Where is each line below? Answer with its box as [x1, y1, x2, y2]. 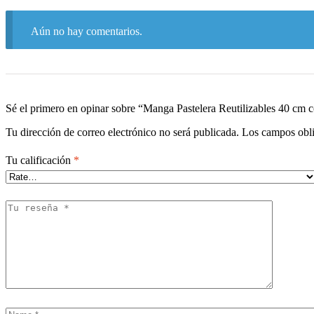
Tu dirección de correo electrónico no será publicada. [6, 125, 239, 138]
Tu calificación [6, 154, 74, 167]
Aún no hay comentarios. [30, 25, 142, 37]
